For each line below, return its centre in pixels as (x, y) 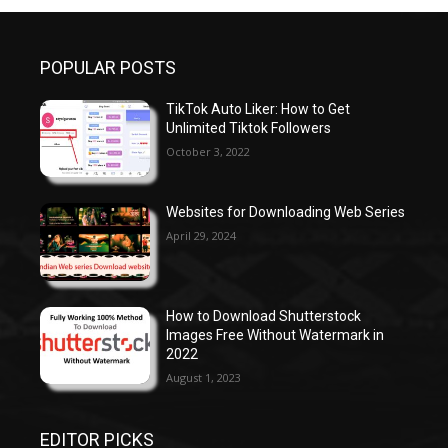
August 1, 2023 (204, 377)
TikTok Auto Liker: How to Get (258, 108)
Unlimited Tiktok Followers (249, 127)
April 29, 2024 (201, 236)
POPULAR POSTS (108, 67)
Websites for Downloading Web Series (286, 212)
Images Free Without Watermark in (275, 334)
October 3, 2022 (208, 151)
